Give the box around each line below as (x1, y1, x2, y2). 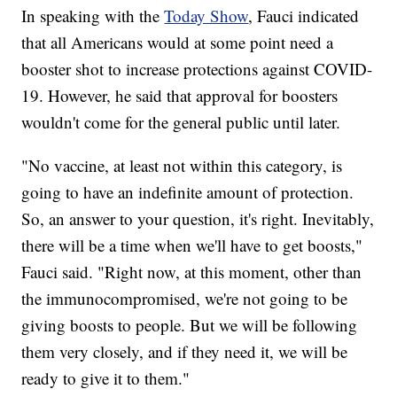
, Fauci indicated (248, 4, 360, 27)
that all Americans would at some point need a (21, 31, 334, 54)
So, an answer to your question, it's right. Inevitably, (21, 207, 375, 230)
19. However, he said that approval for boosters (21, 84, 339, 107)
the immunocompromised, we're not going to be (21, 287, 348, 310)
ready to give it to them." (21, 367, 191, 390)
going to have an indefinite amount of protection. (21, 181, 354, 204)
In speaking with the (21, 4, 165, 27)
